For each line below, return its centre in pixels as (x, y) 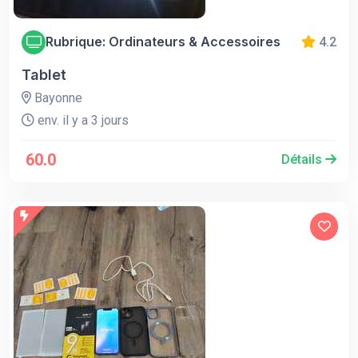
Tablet (44, 74)
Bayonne (57, 97)
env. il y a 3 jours (82, 120)
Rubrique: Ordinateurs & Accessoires (163, 42)
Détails (303, 159)
